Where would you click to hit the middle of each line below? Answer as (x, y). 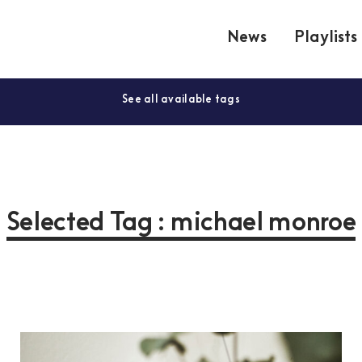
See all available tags (181, 100)
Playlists (326, 38)
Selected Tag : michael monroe (181, 224)
